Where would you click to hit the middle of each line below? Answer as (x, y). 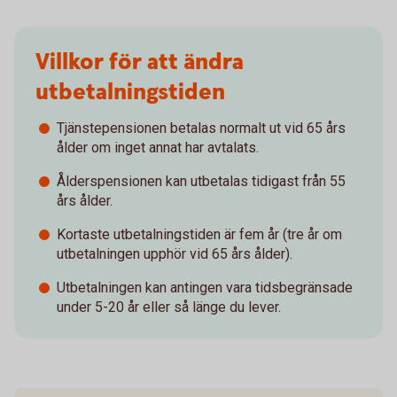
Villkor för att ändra (140, 62)
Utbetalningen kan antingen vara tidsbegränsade (205, 288)
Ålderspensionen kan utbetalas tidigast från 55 (201, 181)
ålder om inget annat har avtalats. (158, 148)
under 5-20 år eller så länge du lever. (169, 307)
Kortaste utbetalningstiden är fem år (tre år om (199, 234)
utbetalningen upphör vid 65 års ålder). (175, 254)
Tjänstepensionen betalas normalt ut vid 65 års (201, 128)
